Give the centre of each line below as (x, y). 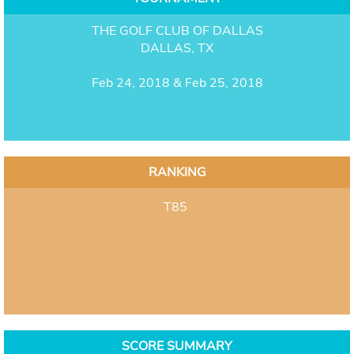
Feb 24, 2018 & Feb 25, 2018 (177, 83)
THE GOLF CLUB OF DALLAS (177, 30)
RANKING (177, 172)
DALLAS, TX (177, 48)
